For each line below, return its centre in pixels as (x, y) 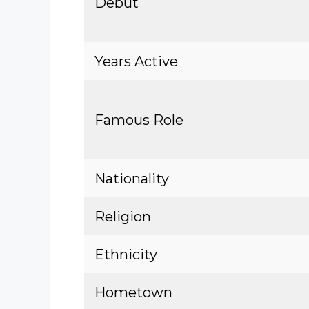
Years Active (136, 61)
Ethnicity (126, 255)
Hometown (133, 292)
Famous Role (139, 120)
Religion (123, 217)
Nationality (132, 179)
